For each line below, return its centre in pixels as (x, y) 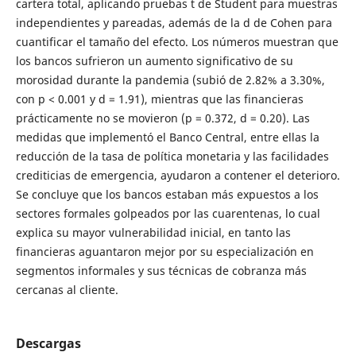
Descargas (48, 343)
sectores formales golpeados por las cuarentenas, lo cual (168, 213)
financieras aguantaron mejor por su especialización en (164, 251)
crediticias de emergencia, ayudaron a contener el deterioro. (178, 175)
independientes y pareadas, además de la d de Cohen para (174, 22)
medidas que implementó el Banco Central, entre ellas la (167, 137)
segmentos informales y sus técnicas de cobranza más (161, 270)
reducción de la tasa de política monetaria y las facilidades (172, 156)
